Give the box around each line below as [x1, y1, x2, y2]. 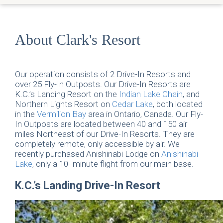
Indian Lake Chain [119, 89, 183, 100]
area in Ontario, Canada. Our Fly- [86, 109, 203, 119]
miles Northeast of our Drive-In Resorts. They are [15, 129, 195, 139]
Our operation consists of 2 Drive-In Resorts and [15, 69, 191, 80]
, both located [153, 99, 203, 110]
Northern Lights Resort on [15, 99, 112, 110]
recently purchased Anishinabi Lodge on [15, 149, 161, 159]
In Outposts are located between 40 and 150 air [15, 119, 187, 129]
